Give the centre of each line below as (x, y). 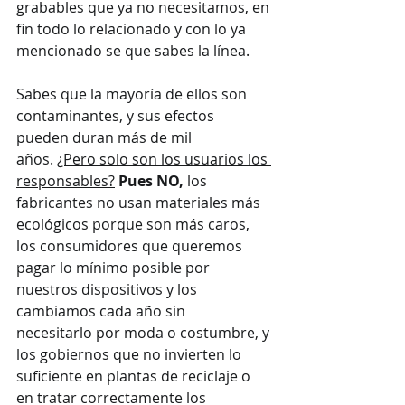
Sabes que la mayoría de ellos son (133, 94)
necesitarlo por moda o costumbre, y (145, 332)
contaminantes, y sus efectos (117, 115)
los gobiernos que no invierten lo (131, 354)
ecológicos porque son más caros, (135, 224)
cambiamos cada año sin (103, 311)
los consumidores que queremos (131, 245)
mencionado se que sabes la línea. (133, 50)
